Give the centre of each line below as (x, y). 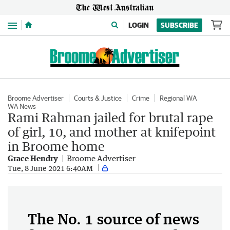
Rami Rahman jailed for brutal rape (110, 117)
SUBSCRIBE (179, 25)
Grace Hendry (33, 158)
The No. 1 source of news (113, 219)
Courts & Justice (98, 98)
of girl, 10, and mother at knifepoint (112, 132)
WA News (22, 106)
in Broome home (56, 146)
